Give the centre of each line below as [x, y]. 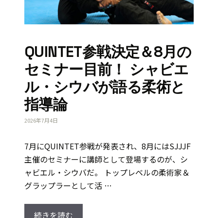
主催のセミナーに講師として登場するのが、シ [106, 159]
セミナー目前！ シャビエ [107, 70]
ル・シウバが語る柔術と [105, 87]
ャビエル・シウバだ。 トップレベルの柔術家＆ [107, 172]
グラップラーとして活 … [68, 185]
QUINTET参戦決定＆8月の [108, 52]
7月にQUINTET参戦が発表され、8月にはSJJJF [108, 146]
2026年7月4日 [41, 120]
